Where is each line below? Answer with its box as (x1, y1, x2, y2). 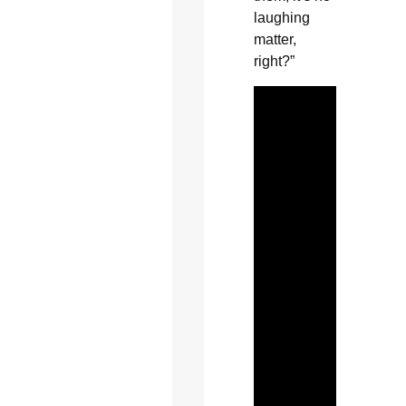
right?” (253, 53, 295, 70)
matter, (253, 32, 296, 48)
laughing (253, 10, 310, 26)
